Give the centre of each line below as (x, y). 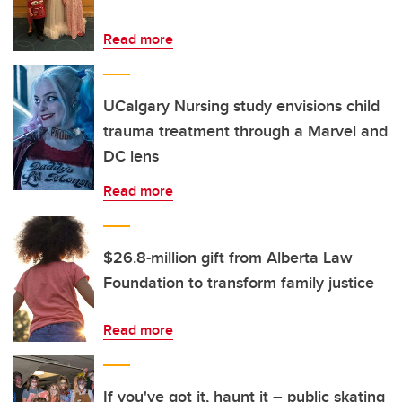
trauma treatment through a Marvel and (245, 131)
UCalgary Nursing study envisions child (241, 106)
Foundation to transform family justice (239, 283)
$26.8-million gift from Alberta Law (228, 258)
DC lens (131, 156)
